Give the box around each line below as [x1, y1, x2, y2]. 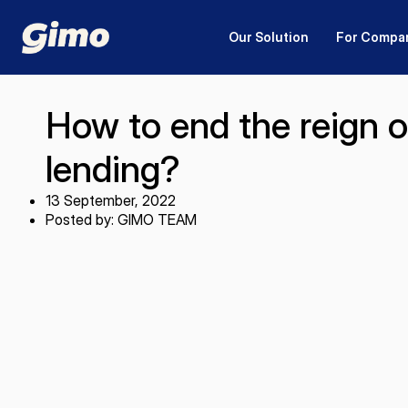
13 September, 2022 [46, 191, 176, 209]
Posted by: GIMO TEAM [46, 210, 197, 229]
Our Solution [229, 29, 309, 45]
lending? [46, 147, 180, 191]
